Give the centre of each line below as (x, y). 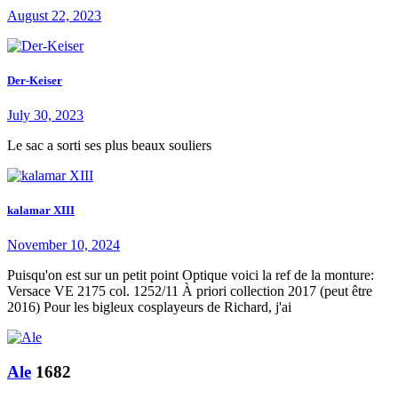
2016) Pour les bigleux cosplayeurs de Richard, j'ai (149, 307)
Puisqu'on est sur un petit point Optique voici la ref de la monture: (191, 275)
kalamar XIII (41, 211)
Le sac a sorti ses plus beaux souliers (116, 146)
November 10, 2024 (64, 245)
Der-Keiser (35, 80)
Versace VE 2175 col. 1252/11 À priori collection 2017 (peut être (190, 291)
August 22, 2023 (54, 15)
